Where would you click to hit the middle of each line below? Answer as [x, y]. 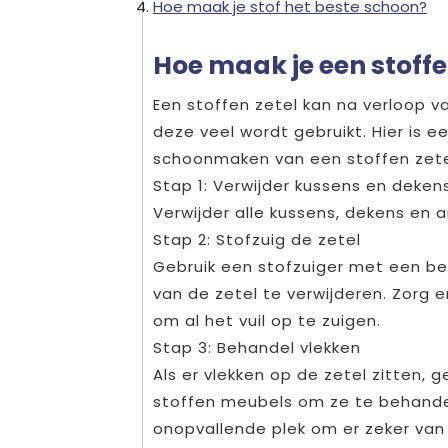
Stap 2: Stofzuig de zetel [257, 239]
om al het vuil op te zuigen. [267, 320]
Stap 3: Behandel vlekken [257, 347]
